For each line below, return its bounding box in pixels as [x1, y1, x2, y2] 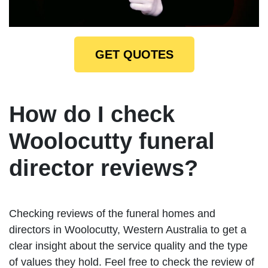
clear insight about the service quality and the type [9, 240, 248, 252]
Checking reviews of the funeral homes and [9, 208, 215, 220]
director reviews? [9, 156, 198, 181]
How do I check [9, 102, 175, 127]
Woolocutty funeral [9, 129, 215, 154]
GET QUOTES [95, 48, 173, 62]
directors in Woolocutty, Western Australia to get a [9, 224, 246, 236]
